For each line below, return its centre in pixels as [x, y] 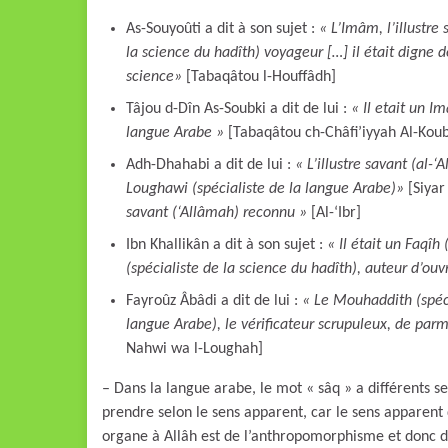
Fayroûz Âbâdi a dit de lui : [214, 300]
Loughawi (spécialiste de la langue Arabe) [261, 188]
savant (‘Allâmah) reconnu [212, 212]
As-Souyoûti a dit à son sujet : [222, 28]
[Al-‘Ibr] [334, 212]
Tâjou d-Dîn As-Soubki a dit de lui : [238, 108]
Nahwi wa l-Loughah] [194, 348]
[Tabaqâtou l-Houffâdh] [259, 76]
